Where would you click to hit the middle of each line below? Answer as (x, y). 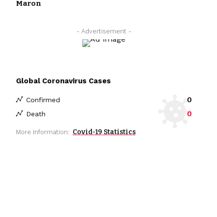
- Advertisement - (104, 31)
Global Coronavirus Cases (63, 81)
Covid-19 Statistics (104, 132)
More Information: (42, 132)
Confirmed (43, 100)
